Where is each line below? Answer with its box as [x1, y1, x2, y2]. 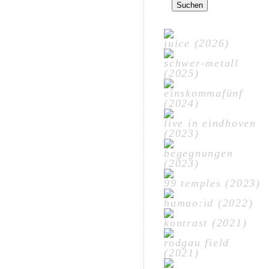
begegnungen [164, 147, 234, 159]
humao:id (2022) [164, 197, 253, 209]
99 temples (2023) [164, 177, 261, 189]
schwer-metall [164, 57, 239, 69]
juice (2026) [164, 37, 230, 49]
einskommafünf [164, 87, 243, 99]
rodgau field [164, 237, 230, 249]
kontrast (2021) [164, 217, 247, 229]
